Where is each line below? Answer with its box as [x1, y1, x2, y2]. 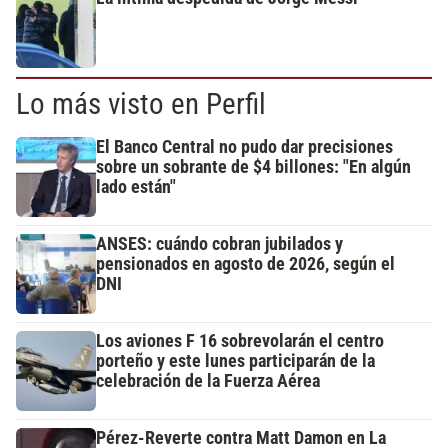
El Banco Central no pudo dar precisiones [96, 137, 393, 157]
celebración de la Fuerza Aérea [96, 371, 320, 391]
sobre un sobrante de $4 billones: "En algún [96, 157, 411, 177]
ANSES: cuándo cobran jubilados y [96, 234, 343, 254]
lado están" [96, 177, 176, 197]
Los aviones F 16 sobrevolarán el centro [96, 331, 384, 351]
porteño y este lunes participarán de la [96, 351, 375, 371]
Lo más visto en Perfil [16, 87, 266, 121]
